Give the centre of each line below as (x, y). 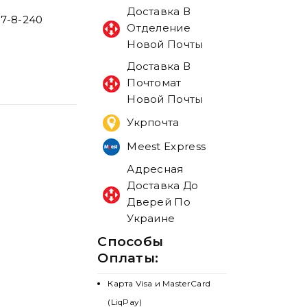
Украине (151, 219)
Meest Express (167, 146)
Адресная (155, 169)
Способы (131, 242)
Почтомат (154, 83)
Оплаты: (128, 258)
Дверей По (159, 202)
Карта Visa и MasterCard (159, 284)
